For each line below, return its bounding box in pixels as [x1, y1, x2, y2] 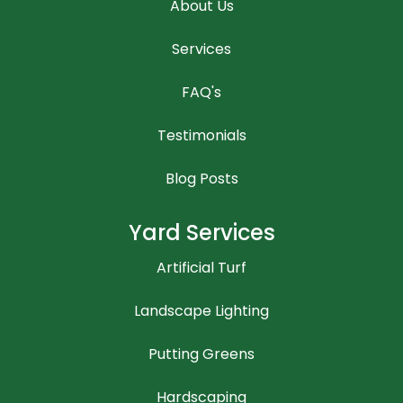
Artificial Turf [157, 256, 246, 278]
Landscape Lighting [134, 300, 269, 321]
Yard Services [128, 217, 275, 247]
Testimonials [157, 124, 246, 146]
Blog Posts [165, 167, 238, 189]
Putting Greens [148, 343, 255, 364]
